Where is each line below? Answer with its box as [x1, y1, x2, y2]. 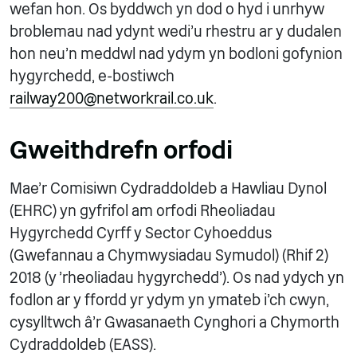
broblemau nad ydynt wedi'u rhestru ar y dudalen [10, 22, 342, 41]
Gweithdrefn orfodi [10, 135, 233, 165]
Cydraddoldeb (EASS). [10, 335, 156, 354]
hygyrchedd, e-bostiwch [10, 67, 175, 85]
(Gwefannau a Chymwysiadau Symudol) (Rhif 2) [10, 246, 328, 265]
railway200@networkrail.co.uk [10, 89, 214, 108]
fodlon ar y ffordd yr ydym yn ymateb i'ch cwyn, [10, 291, 329, 309]
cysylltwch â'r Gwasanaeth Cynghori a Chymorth [10, 313, 339, 331]
